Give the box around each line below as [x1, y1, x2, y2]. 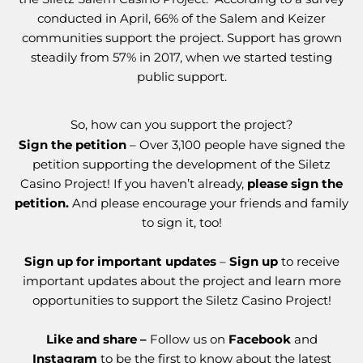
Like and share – [45, 331, 150, 348]
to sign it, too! [141, 215, 222, 231]
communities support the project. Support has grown [21, 30, 342, 46]
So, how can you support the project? [70, 117, 293, 133]
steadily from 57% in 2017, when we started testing [31, 49, 332, 66]
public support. [136, 69, 227, 85]
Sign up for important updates [23, 254, 216, 270]
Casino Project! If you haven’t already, [20, 176, 247, 192]
